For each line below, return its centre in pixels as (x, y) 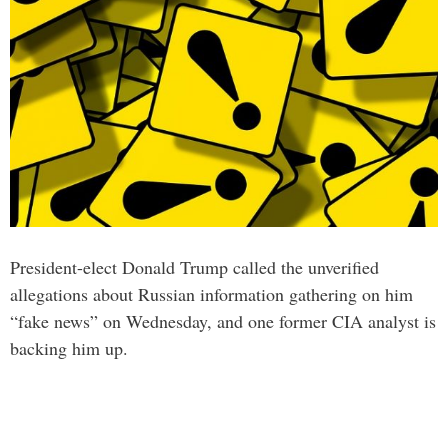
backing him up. (69, 348)
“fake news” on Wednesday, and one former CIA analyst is (223, 321)
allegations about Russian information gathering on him (211, 294)
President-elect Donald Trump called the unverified (194, 267)
